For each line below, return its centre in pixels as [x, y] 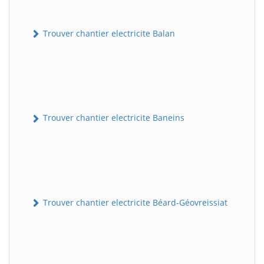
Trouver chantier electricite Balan [108, 34]
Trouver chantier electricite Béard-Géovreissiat [134, 202]
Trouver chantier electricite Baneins [113, 118]
